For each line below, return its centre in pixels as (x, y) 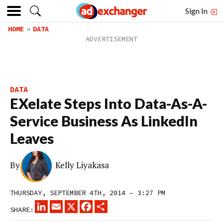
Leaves (32, 138)
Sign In (197, 11)
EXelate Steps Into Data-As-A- (109, 104)
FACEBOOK (109, 204)
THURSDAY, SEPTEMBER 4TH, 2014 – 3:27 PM (88, 193)
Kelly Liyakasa (82, 165)
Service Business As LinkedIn (104, 121)
